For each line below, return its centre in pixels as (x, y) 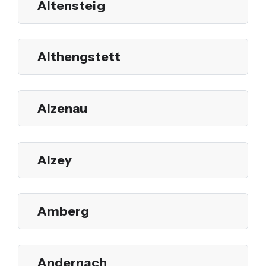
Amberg (63, 211)
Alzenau (62, 108)
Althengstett (79, 57)
